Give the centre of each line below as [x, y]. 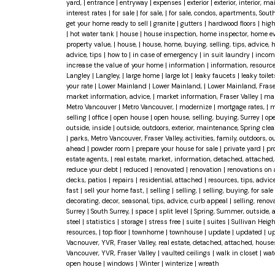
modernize [196, 107]
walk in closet [238, 253]
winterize [180, 264]
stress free [165, 222]
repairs [124, 180]
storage [133, 222]
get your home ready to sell [108, 24]
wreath [208, 264]
